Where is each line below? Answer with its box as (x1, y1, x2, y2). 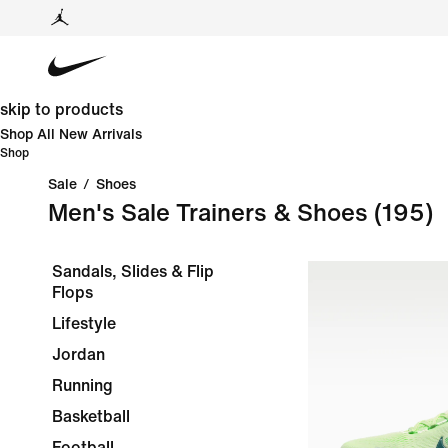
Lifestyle (52, 315, 116, 332)
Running (52, 377, 113, 394)
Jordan (52, 346, 105, 363)
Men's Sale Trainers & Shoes (48, 201, 368, 226)
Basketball (52, 408, 130, 425)
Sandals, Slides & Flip (52, 263, 214, 280)
